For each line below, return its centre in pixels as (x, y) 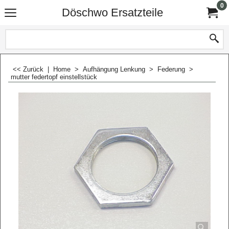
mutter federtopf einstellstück (54, 77)
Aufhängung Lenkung (114, 69)
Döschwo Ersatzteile (112, 13)
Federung (171, 69)
